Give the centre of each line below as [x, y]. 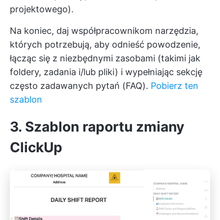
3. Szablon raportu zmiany [97, 126]
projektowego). [42, 9]
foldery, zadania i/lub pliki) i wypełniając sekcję [106, 72]
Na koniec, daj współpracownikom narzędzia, [104, 30]
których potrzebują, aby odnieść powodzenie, [105, 44]
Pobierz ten [175, 85]
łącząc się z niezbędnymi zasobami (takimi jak [105, 58]
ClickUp [36, 147]
